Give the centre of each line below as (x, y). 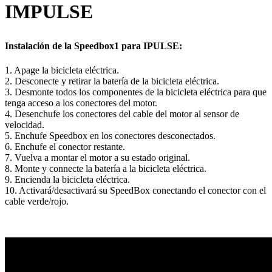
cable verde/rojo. (37, 201)
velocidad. (25, 124)
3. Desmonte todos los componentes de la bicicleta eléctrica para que (136, 92)
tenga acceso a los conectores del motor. (81, 103)
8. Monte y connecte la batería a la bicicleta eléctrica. (106, 168)
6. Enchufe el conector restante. (65, 146)
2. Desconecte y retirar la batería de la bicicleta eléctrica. (112, 81)
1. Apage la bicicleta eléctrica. (62, 70)
